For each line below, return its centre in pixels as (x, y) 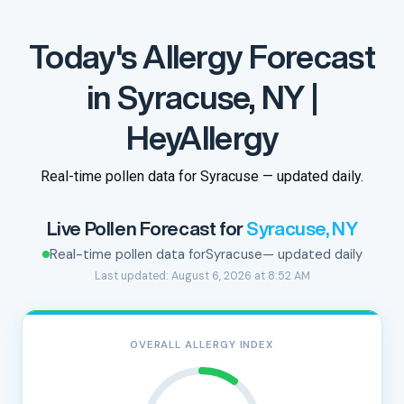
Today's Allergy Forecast (202, 56)
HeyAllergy (202, 138)
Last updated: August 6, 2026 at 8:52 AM (202, 276)
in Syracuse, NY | (202, 97)
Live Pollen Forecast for (147, 229)
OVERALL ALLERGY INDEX (202, 345)
